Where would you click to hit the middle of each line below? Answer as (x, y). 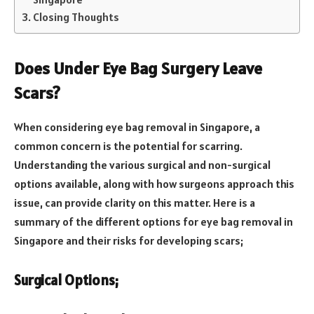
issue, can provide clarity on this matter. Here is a (135, 203)
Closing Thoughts (76, 16)
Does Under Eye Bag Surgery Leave (138, 69)
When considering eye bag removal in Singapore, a (137, 127)
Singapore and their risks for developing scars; (129, 241)
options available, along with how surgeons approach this (154, 184)
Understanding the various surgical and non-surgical (142, 165)
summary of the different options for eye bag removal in (153, 222)
